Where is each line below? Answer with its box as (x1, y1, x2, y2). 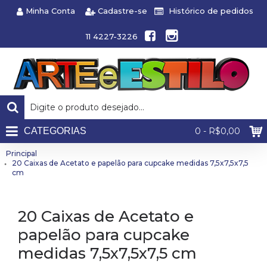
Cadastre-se (98, 6, 147, 16)
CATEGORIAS (24, 126, 86, 136)
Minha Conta (26, 6, 75, 16)
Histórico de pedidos (169, 6, 253, 16)
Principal (6, 149, 37, 158)
